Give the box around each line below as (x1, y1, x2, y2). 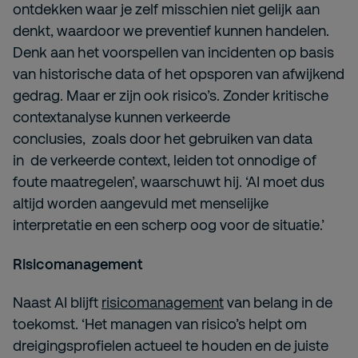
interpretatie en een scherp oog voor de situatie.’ (13, 216, 324, 234)
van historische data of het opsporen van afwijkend (13, 65, 344, 83)
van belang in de (224, 293, 332, 312)
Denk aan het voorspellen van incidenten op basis (13, 43, 334, 62)
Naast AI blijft (13, 293, 101, 312)
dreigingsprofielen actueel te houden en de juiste (13, 336, 328, 355)
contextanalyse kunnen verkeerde (13, 108, 230, 126)
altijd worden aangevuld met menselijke (13, 194, 268, 213)
